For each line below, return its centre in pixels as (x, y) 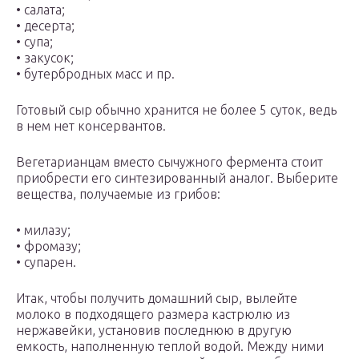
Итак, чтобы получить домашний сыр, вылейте (157, 298)
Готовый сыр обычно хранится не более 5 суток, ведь (176, 110)
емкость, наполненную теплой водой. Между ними (170, 347)
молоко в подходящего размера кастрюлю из (153, 315)
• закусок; (45, 58)
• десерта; (45, 26)
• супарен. (46, 262)
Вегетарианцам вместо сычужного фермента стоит (169, 162)
